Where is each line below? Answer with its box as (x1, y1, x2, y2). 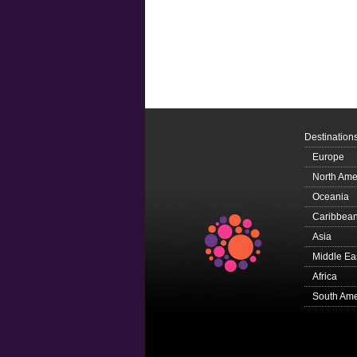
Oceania (312, 191, 349, 202)
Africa (312, 271, 337, 282)
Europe (312, 151, 344, 163)
